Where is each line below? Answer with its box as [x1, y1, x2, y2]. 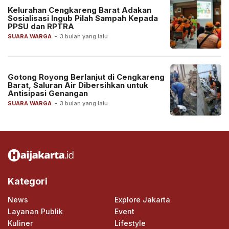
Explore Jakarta [114, 195, 170, 204]
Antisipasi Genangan [8, 88, 88, 98]
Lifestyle [114, 218, 146, 227]
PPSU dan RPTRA [8, 21, 74, 31]
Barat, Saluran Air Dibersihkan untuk [8, 80, 148, 90]
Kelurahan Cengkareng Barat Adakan [8, 5, 151, 15]
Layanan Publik [8, 207, 63, 216]
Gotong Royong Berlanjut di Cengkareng [8, 72, 165, 82]
